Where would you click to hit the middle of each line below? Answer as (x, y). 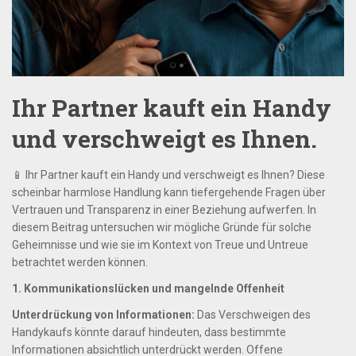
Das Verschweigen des (253, 314)
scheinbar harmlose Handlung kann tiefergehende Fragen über (169, 192)
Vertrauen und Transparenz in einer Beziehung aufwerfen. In (164, 209)
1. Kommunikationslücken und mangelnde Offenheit (148, 288)
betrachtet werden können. (80, 262)
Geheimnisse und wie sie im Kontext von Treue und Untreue (160, 244)
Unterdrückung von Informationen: (103, 314)
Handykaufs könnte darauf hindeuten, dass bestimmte (149, 332)
